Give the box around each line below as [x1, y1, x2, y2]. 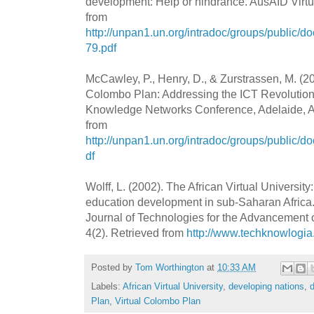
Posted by [91, 262, 135, 273]
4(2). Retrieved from [86, 226, 186, 239]
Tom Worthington [135, 262, 204, 273]
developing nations [228, 281, 304, 292]
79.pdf [86, 41, 116, 54]
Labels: [91, 281, 123, 292]
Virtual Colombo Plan [115, 296, 200, 307]
